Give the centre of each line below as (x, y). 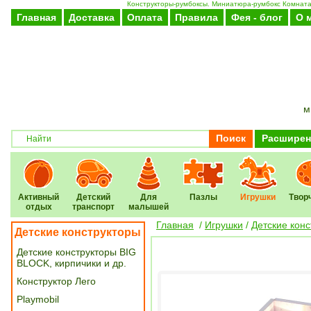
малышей (149, 207)
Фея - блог (257, 17)
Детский (94, 197)
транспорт (94, 207)
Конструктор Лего (56, 281)
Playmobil (38, 299)
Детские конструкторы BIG (76, 252)
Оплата (145, 17)
